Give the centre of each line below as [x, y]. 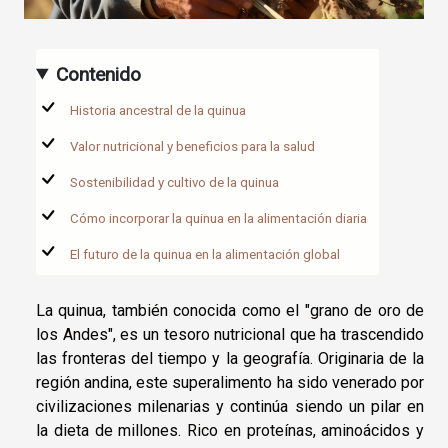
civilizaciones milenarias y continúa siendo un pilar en [230, 406]
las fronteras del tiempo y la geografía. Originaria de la [230, 358]
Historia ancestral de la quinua [158, 110]
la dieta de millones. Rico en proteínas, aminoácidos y [230, 430]
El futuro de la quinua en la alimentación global [205, 254]
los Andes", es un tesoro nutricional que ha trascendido [230, 334]
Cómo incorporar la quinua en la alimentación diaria [218, 218]
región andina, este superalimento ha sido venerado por [230, 382]
